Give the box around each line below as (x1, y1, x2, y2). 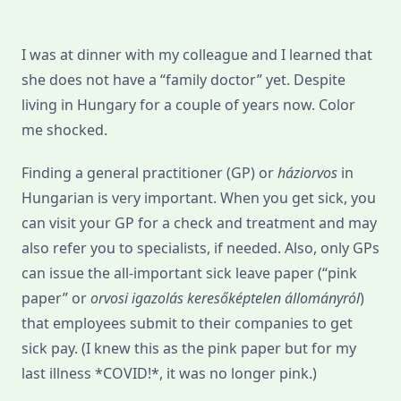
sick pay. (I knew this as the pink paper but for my (21, 338, 356, 359)
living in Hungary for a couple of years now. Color (21, 95, 355, 115)
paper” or (21, 288, 90, 309)
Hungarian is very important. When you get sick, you (21, 188, 376, 209)
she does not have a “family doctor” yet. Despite (21, 70, 346, 90)
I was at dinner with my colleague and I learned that (21, 45, 372, 65)
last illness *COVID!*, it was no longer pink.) (21, 363, 317, 384)
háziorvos (277, 163, 337, 183)
